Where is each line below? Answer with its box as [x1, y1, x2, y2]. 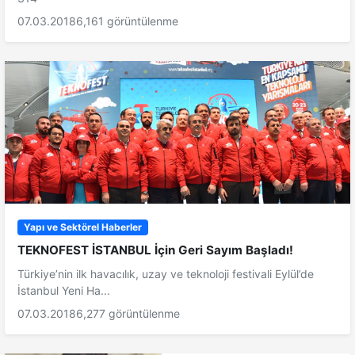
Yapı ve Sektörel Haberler [23, 220, 142, 233]
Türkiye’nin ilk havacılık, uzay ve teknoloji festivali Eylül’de [17, 266, 314, 281]
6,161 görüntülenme [76, 13, 178, 28]
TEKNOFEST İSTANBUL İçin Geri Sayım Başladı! [17, 242, 293, 258]
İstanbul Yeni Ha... [17, 283, 110, 297]
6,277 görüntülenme [76, 306, 180, 320]
